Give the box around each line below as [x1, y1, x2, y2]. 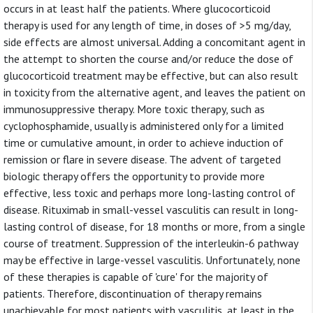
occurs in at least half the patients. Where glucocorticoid [3, 1, 270, 15]
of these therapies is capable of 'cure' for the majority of [3, 270, 268, 284]
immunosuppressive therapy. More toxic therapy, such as [3, 102, 265, 116]
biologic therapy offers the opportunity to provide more [3, 169, 265, 183]
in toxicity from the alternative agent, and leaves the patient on [3, 85, 305, 99]
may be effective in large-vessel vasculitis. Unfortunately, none [3, 253, 300, 267]
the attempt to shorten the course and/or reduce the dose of [3, 52, 293, 66]
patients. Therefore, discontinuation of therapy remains [3, 286, 262, 300]
